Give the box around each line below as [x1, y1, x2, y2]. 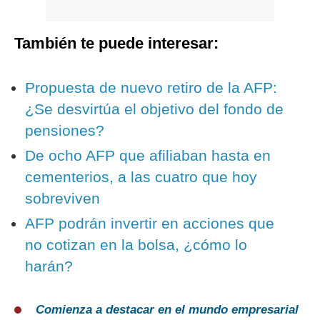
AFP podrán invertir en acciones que [25, 215, 274, 232]
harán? [25, 258, 73, 275]
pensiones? [25, 122, 104, 139]
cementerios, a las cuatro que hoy [25, 169, 257, 186]
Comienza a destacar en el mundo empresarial [36, 303, 299, 317]
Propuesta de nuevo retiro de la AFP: [25, 79, 277, 96]
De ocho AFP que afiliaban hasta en [25, 147, 271, 164]
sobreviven [25, 190, 100, 207]
